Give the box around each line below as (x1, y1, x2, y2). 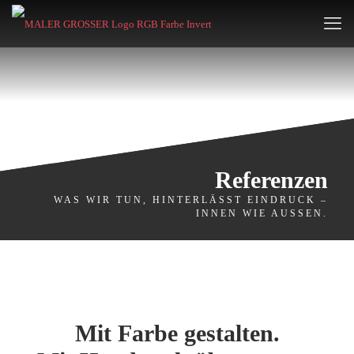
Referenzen (215, 167, 328, 193)
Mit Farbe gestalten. (74, 320, 280, 346)
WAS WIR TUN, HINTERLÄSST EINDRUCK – (54, 194, 328, 205)
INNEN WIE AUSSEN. (196, 208, 323, 219)
